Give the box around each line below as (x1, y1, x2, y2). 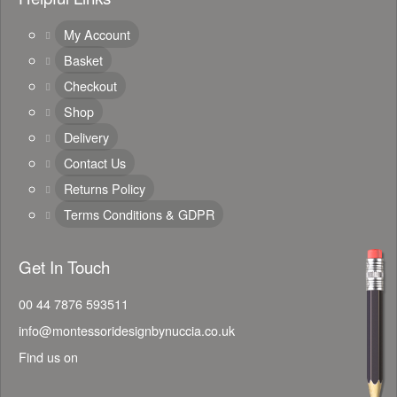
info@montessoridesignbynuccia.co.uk (19, 320, 235, 339)
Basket (64, 50, 103, 69)
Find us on (19, 346, 82, 366)
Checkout (64, 75, 117, 95)
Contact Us (64, 152, 126, 172)
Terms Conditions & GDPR (64, 204, 214, 223)
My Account (64, 24, 130, 43)
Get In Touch (19, 254, 110, 278)
